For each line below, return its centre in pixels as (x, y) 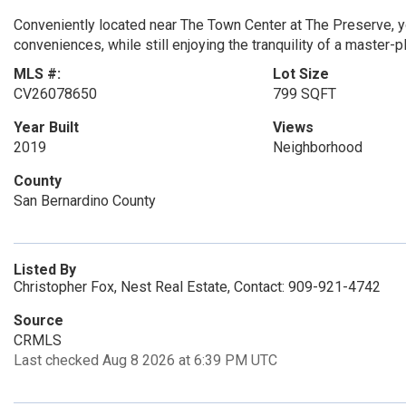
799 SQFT (304, 94)
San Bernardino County (85, 201)
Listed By (45, 270)
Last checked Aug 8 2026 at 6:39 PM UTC (145, 360)
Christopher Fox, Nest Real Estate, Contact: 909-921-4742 (197, 287)
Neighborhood (317, 147)
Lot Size (300, 74)
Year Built (46, 127)
